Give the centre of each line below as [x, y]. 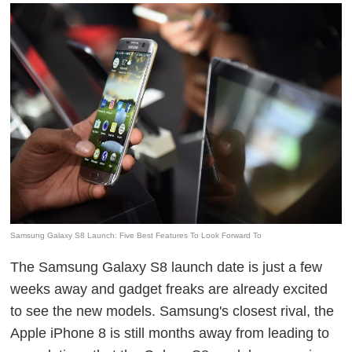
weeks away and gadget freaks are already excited [169, 289]
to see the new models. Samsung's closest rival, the [172, 311]
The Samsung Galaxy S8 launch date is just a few [167, 267]
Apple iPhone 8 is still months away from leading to [170, 333]
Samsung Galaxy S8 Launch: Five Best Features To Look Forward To [136, 235]
